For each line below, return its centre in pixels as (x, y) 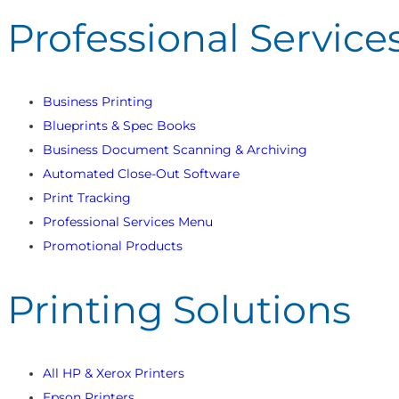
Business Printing (98, 101)
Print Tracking (87, 197)
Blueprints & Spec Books (119, 125)
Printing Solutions (179, 309)
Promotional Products (113, 245)
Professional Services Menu (128, 221)
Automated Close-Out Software (141, 173)
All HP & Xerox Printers (114, 373)
